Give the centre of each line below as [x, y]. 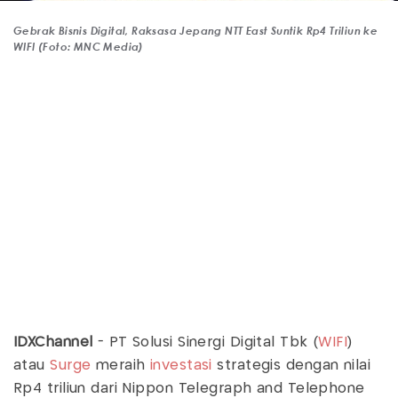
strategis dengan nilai [291, 366]
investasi [181, 366]
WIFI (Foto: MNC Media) [79, 47]
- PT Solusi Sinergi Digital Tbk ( [208, 343]
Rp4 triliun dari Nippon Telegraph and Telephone [189, 389]
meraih [120, 366]
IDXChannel [56, 343]
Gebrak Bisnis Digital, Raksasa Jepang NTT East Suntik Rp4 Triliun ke [196, 31]
